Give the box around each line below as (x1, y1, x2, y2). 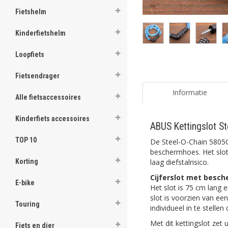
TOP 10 (15, 136, 37, 144)
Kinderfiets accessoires (15, 115, 90, 123)
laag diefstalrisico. (150, 157, 209, 167)
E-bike (15, 179, 35, 187)
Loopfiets (15, 50, 44, 59)
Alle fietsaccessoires (15, 93, 81, 101)
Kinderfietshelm (15, 29, 66, 37)
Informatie (172, 87, 207, 97)
